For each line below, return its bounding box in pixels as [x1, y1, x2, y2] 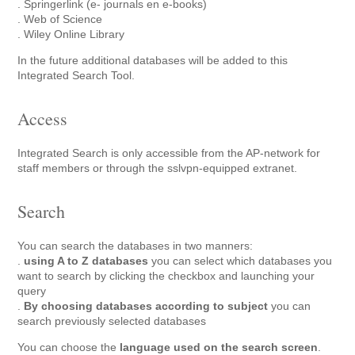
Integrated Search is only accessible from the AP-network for [17, 147, 321, 159]
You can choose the [17, 341, 120, 353]
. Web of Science [17, 13, 103, 25]
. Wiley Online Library [17, 28, 125, 40]
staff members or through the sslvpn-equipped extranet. [17, 162, 298, 174]
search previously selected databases [17, 315, 207, 327]
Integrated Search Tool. [17, 69, 136, 82]
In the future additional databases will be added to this [17, 54, 288, 67]
